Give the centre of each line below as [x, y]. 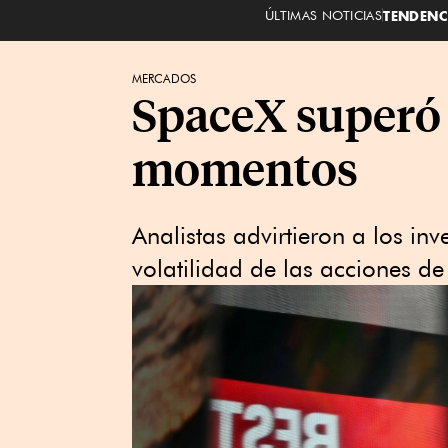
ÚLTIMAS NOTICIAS [323, 14]
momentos [245, 167]
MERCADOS [164, 78]
